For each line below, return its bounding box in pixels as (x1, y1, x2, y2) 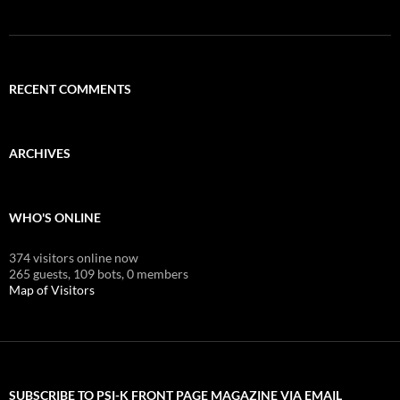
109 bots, (73, 265, 124, 281)
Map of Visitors (9, 281, 95, 297)
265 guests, (9, 265, 71, 281)
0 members (127, 265, 188, 281)
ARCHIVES (9, 145, 71, 161)
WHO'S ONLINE (9, 209, 101, 225)
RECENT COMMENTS (9, 80, 131, 96)
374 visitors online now (9, 249, 138, 265)
